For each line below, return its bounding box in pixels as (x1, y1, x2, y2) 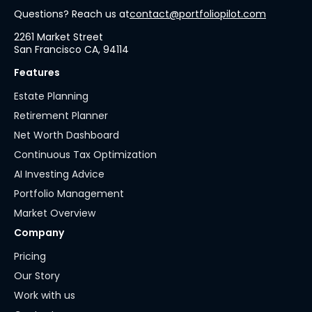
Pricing (14, 249, 46, 264)
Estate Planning (14, 89, 88, 104)
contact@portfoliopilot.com (130, 7, 266, 22)
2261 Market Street (14, 30, 103, 45)
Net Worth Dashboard (14, 128, 119, 143)
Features (14, 65, 60, 80)
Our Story (14, 269, 60, 283)
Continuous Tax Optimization (14, 148, 157, 162)
